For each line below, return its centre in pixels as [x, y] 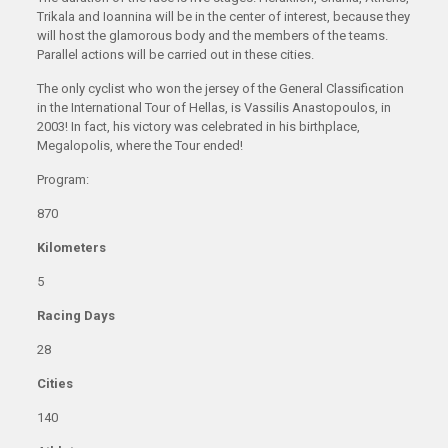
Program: [62, 179]
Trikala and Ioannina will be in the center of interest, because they [223, 16]
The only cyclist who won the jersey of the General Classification [220, 88]
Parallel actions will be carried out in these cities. [175, 54]
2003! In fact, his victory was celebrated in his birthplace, [198, 126]
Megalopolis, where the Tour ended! [139, 145]
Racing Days [75, 315]
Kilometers [71, 247]
